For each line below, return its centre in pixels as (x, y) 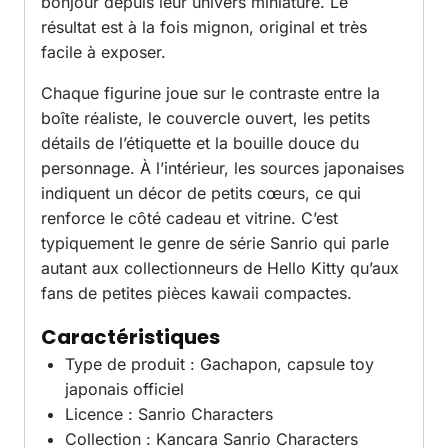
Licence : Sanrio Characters (169, 414)
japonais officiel (124, 389)
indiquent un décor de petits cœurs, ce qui (201, 193)
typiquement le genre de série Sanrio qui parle (215, 243)
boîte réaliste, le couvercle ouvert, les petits (205, 118)
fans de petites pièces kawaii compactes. (196, 293)
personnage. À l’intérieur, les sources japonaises (222, 168)
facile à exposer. (103, 52)
